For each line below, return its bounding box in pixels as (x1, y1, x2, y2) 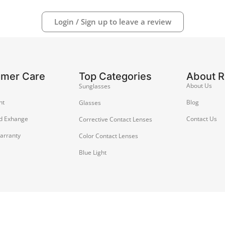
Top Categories (79, 70, 152, 82)
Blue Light (79, 148, 107, 157)
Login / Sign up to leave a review (54, 16, 171, 27)
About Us (186, 81, 212, 90)
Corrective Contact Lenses (79, 115, 153, 124)
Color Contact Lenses (79, 131, 139, 140)
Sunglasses (79, 81, 111, 90)
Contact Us (186, 114, 217, 123)
